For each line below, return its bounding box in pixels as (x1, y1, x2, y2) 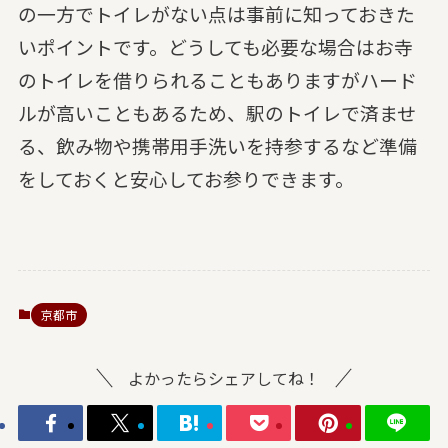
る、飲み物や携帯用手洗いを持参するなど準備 (17, 131, 417, 159)
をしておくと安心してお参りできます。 (17, 164, 354, 192)
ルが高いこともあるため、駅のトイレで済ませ (17, 98, 416, 126)
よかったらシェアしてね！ (128, 365, 320, 390)
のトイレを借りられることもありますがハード (17, 65, 417, 93)
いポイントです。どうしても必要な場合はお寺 (17, 32, 413, 60)
